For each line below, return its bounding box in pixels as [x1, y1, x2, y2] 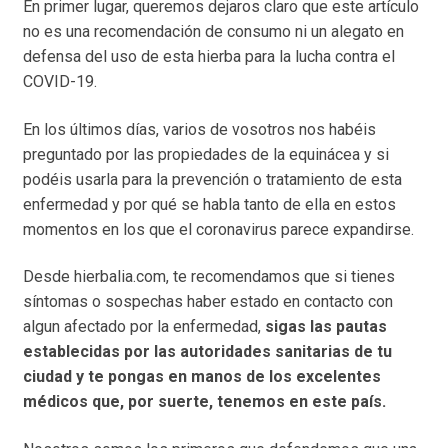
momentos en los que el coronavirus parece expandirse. [22, 219, 414, 239]
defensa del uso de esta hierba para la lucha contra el [22, 47, 395, 67]
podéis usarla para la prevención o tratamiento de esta [22, 169, 402, 189]
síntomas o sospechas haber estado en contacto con [22, 292, 393, 312]
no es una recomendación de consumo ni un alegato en [22, 22, 404, 42]
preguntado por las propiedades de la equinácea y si [22, 144, 389, 164]
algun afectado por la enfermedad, [22, 317, 265, 337]
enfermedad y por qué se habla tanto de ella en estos [22, 194, 396, 214]
